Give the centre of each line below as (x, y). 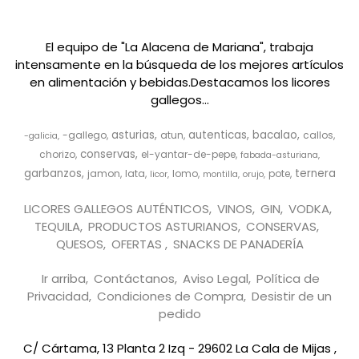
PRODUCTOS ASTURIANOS (163, 226)
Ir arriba (64, 278)
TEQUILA (57, 226)
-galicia (41, 135)
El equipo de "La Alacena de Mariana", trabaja (179, 46)
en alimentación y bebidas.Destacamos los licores (179, 82)
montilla (220, 174)
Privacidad (58, 296)
